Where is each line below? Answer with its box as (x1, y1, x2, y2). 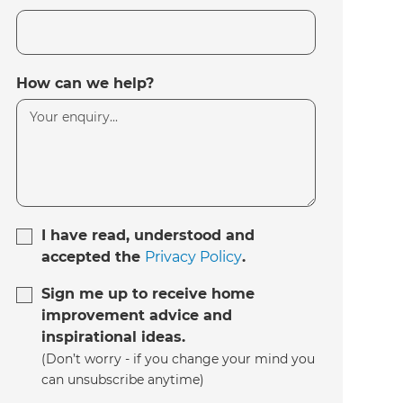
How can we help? (16, 75, 155, 93)
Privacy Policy (145, 248, 243, 266)
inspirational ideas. (41, 328, 186, 346)
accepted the (41, 248, 146, 266)
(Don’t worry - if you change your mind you (41, 351, 316, 368)
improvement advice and (41, 307, 233, 325)
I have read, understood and (41, 227, 255, 245)
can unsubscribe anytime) (41, 372, 205, 389)
